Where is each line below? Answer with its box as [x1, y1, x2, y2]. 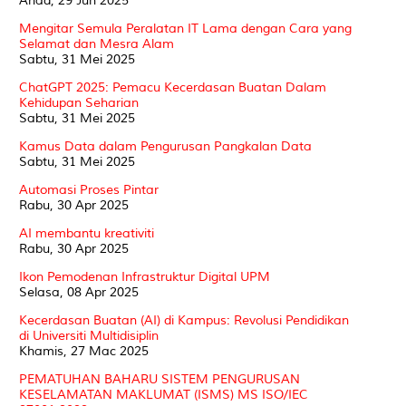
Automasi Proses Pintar [19, 181, 159, 198]
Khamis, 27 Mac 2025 [19, 343, 149, 359]
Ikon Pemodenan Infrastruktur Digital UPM [19, 268, 270, 285]
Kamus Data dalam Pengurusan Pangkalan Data [19, 138, 312, 154]
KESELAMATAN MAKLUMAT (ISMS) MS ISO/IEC [19, 386, 308, 402]
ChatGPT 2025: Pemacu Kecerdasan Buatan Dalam [19, 79, 326, 95]
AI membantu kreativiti [19, 225, 154, 241]
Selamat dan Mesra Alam [19, 35, 174, 52]
